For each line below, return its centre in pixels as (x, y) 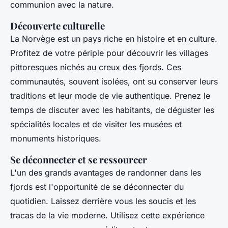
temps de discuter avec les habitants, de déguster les (112, 110)
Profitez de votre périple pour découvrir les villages (109, 53)
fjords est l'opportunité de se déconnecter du (97, 187)
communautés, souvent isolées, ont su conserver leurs (114, 81)
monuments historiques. (56, 138)
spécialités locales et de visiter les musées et (96, 124)
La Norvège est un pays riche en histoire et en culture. (114, 38)
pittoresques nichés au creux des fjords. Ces (96, 67)
